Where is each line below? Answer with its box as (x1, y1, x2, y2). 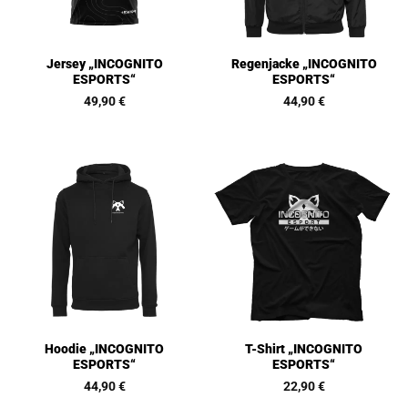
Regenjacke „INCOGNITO (230, 56, 377, 72)
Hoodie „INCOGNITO (45, 342, 164, 357)
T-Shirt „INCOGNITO (245, 342, 362, 357)
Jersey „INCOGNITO (46, 56, 163, 72)
